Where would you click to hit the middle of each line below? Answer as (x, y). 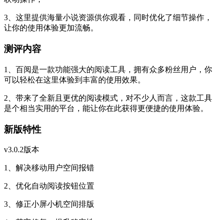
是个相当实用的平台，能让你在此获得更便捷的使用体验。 (106, 108)
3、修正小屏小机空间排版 (49, 204)
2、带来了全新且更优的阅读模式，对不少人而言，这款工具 (108, 98)
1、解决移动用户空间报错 (49, 168)
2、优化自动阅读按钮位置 (49, 186)
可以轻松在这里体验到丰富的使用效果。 (75, 80)
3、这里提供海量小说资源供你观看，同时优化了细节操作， (108, 18)
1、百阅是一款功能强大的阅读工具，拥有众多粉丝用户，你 (108, 69)
